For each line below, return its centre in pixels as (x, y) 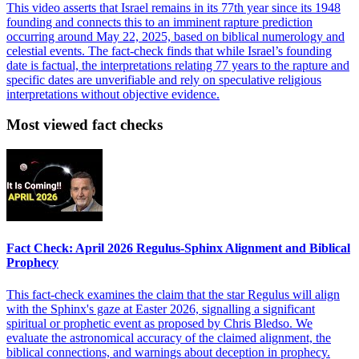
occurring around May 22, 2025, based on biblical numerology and (175, 36)
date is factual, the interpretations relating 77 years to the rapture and (178, 65)
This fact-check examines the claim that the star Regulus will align (173, 294)
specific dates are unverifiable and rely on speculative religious (164, 79)
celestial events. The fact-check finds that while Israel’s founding (169, 50)
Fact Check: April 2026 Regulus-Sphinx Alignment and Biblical (178, 248)
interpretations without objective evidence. (113, 94)
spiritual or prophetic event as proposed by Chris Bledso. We (159, 323)
